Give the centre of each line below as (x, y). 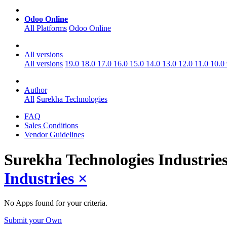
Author (36, 90)
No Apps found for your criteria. (56, 203)
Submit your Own (33, 220)
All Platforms (46, 28)
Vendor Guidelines (54, 135)
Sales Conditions (51, 126)
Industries (41, 178)
